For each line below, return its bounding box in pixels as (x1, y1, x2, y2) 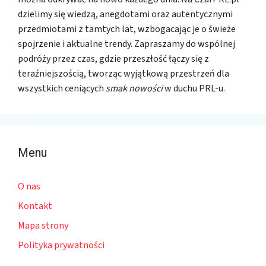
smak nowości (106, 82, 163, 96)
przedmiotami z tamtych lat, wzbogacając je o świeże (18, 23, 236, 36)
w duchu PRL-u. (163, 82, 225, 96)
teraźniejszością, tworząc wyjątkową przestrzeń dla (18, 67, 229, 81)
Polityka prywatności (18, 239, 104, 252)
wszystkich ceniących (18, 82, 106, 96)
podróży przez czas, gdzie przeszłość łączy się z (18, 52, 209, 66)
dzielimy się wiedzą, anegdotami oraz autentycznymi (18, 8, 233, 21)
